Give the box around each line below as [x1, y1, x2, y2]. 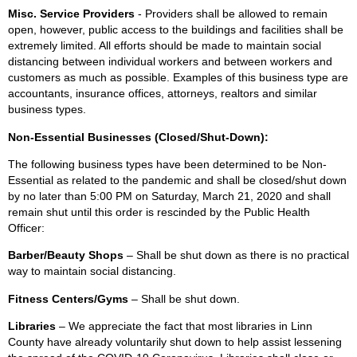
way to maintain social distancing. [8, 265, 176, 278]
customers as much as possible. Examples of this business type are [8, 71, 348, 84]
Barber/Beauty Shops [8, 249, 127, 262]
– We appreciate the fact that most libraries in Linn [59, 319, 312, 332]
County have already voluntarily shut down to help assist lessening [8, 335, 342, 348]
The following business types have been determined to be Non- [8, 158, 327, 171]
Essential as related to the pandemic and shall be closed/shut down [8, 174, 347, 187]
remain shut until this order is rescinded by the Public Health [8, 206, 310, 219]
